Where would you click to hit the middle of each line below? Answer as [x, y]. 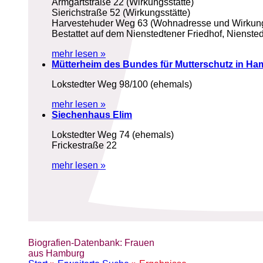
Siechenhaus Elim [92, 115]
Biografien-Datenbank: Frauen [91, 243]
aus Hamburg [56, 253]
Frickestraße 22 [84, 146]
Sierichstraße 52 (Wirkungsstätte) [121, 13]
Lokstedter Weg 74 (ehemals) [113, 135]
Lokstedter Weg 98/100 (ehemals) [122, 85]
